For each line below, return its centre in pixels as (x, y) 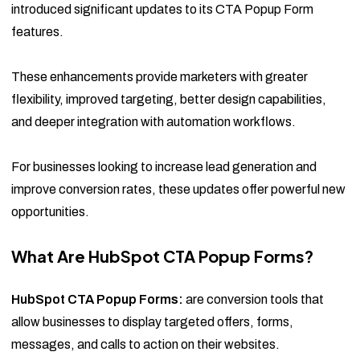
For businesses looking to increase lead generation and (164, 167)
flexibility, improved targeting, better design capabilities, (169, 100)
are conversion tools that (254, 300)
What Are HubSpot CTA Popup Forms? (162, 256)
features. (37, 32)
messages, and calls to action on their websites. (145, 345)
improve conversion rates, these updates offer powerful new (178, 190)
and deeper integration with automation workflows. (153, 122)
